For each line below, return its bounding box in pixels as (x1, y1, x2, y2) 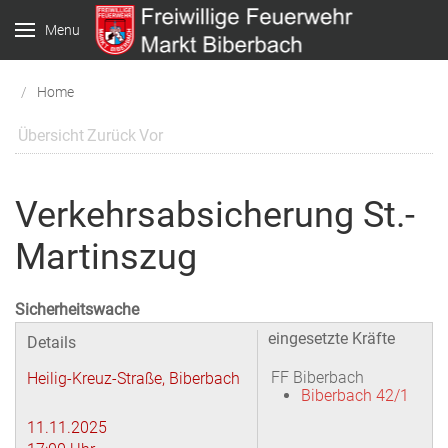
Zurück (87, 126, 136, 145)
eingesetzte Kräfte (268, 329, 395, 348)
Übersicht (18, 126, 84, 145)
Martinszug (15, 236, 197, 278)
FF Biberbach (271, 368, 364, 387)
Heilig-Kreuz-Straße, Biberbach (27, 369, 240, 388)
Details (27, 333, 76, 352)
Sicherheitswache (15, 300, 139, 319)
